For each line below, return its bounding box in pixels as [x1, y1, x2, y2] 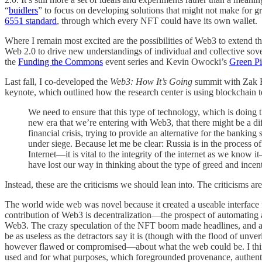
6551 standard [5, 16, 57, 26]
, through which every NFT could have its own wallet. [57, 16, 257, 26]
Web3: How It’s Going [110, 77, 192, 87]
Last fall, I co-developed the [5, 77, 110, 87]
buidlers [9, 5, 38, 16]
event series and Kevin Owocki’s [103, 57, 229, 67]
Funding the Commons [18, 57, 103, 67]
